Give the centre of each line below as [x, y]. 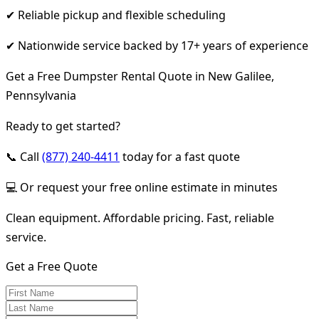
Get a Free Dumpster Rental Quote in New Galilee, [140, 76]
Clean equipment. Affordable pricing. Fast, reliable [140, 218]
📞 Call [24, 156]
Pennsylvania [41, 95]
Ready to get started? [63, 126]
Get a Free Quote [52, 266]
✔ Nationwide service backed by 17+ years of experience [157, 45]
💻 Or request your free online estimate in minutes [142, 187]
